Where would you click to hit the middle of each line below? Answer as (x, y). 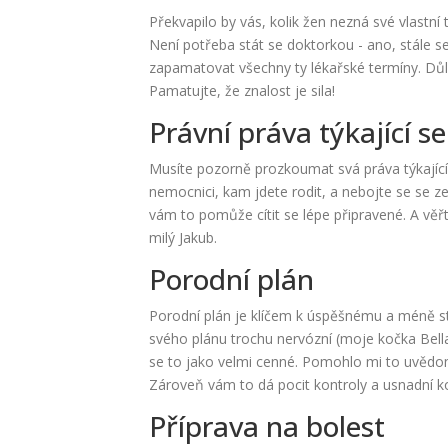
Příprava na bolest (267, 425)
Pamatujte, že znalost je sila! (242, 90)
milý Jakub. (183, 237)
